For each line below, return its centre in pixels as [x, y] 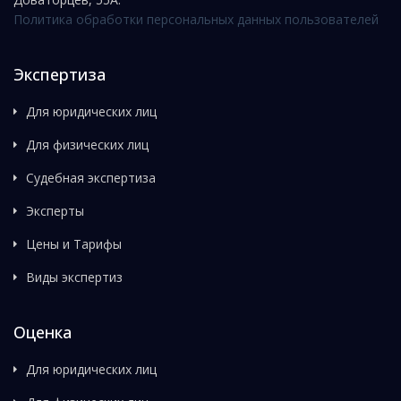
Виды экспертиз [74, 277]
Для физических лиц [87, 145]
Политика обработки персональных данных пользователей [196, 19]
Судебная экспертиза [91, 178]
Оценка [43, 332]
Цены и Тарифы [74, 244]
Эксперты [55, 211]
